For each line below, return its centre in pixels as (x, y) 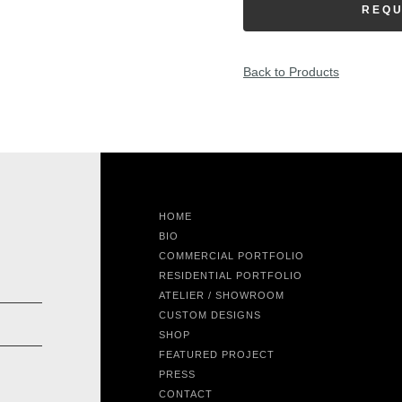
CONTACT (186, 394)
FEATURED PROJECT (217, 354)
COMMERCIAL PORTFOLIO (232, 256)
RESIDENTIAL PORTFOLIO (231, 275)
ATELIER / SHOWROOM (222, 295)
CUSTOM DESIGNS (210, 315)
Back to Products (291, 72)
